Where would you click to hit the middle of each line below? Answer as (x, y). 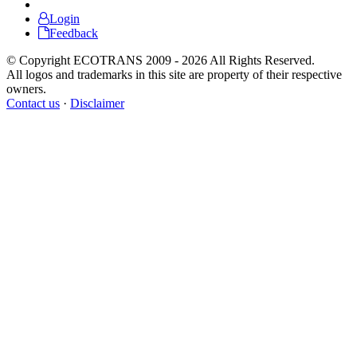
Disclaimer (97, 103)
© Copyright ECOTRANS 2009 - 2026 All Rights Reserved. (161, 60)
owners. (26, 88)
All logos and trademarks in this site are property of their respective (174, 74)
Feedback (74, 33)
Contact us (33, 103)
